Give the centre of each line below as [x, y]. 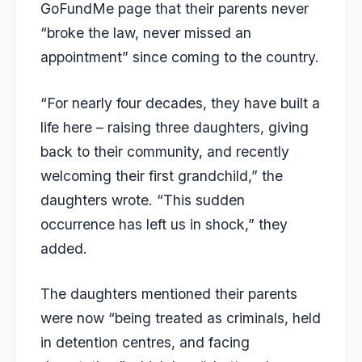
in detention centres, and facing [145, 343]
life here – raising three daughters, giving [175, 127]
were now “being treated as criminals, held [181, 318]
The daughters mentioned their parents [169, 294]
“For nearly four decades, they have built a [180, 103]
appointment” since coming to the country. [180, 57]
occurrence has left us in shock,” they [164, 224]
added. [64, 248]
